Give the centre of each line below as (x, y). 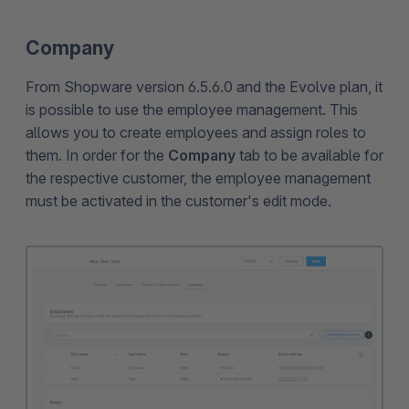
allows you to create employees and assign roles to (196, 133)
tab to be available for (311, 156)
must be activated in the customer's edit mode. (178, 201)
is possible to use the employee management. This (192, 110)
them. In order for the (97, 156)
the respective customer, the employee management (198, 178)
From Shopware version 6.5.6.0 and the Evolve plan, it (204, 87)
